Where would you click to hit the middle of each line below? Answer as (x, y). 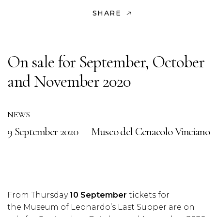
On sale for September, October (106, 62)
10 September (98, 195)
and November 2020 (69, 81)
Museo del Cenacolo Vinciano (150, 132)
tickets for (148, 195)
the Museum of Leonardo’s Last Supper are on (101, 207)
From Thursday (39, 195)
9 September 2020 (43, 132)
